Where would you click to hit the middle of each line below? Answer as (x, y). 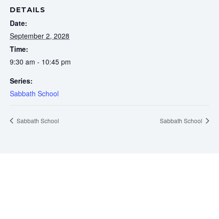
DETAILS (28, 10)
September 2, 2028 (40, 35)
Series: (21, 80)
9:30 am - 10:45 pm (40, 61)
